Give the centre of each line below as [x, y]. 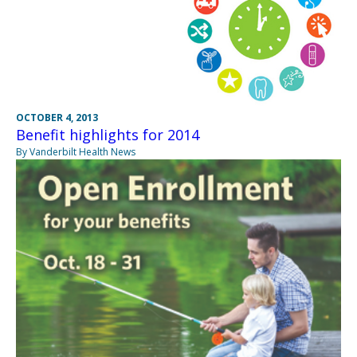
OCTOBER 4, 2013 [57, 118]
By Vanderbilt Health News [76, 152]
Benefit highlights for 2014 [108, 135]
